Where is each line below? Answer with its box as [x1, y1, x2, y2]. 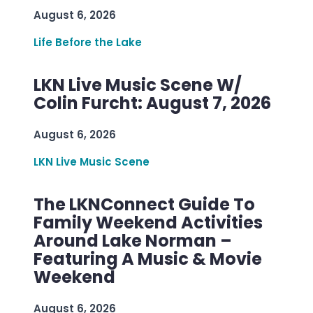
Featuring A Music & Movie [34, 247, 262, 270]
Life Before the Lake [34, 34, 142, 50]
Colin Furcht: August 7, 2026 [34, 91, 271, 115]
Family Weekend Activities [34, 210, 263, 234]
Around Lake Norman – [34, 228, 232, 252]
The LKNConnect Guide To [34, 192, 255, 216]
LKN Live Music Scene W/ [34, 73, 242, 96]
